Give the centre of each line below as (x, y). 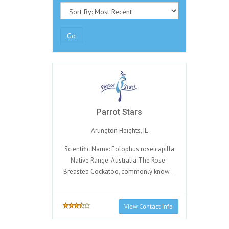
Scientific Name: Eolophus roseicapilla (119, 149)
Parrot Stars (119, 112)
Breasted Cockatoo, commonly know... (119, 171)
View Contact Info (148, 206)
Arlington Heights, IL (119, 131)
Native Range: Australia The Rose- (119, 160)
